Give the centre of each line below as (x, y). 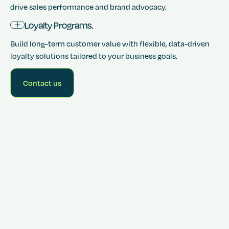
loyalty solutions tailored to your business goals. (94, 55)
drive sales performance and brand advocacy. (88, 6)
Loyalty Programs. (59, 25)
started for (42, 107)
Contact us (42, 83)
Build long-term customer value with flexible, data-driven (110, 43)
